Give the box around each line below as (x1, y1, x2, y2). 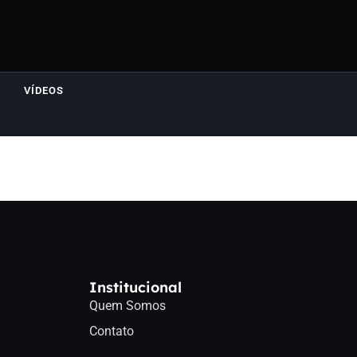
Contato (89, 324, 134, 339)
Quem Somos (89, 298, 166, 313)
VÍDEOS (24, 84, 64, 96)
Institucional (89, 278, 182, 296)
